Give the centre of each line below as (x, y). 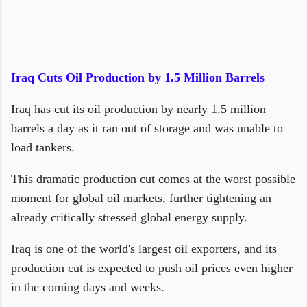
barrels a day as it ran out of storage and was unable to (147, 128)
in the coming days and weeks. (88, 287)
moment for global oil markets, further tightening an (141, 198)
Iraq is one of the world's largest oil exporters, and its (144, 249)
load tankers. (45, 147)
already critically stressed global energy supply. (131, 217)
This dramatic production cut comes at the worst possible (153, 179)
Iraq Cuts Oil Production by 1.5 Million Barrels (138, 77)
